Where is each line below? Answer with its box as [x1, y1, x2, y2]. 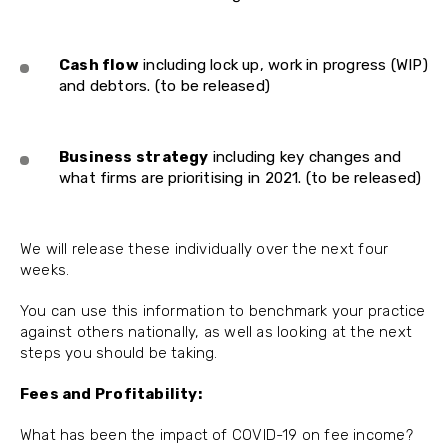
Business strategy [59, 148, 209, 166]
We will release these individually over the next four [20, 240, 389, 258]
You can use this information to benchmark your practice [20, 302, 426, 320]
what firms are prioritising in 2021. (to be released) [59, 169, 422, 187]
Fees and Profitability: [20, 385, 203, 403]
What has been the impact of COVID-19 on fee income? [20, 426, 413, 444]
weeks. [20, 261, 70, 279]
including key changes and [208, 148, 402, 166]
